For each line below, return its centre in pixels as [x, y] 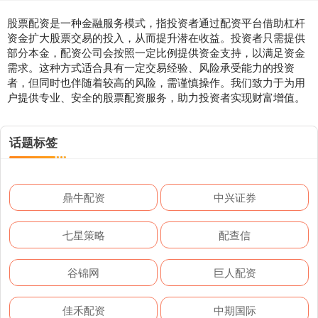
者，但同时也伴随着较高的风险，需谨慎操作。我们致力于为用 [156, 82]
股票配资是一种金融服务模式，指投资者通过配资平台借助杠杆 [156, 23]
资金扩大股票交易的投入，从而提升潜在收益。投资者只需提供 [156, 38]
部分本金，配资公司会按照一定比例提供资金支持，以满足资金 [156, 53]
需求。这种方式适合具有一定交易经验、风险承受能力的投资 [151, 67]
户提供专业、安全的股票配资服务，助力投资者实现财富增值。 [156, 97]
